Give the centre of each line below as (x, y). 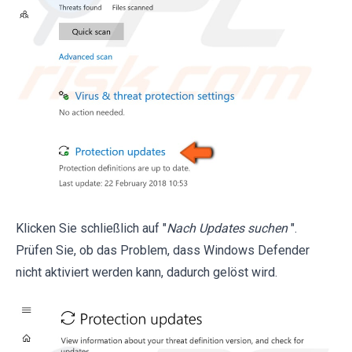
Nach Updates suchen (227, 228)
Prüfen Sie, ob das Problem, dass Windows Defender (163, 250)
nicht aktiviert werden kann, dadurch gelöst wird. (147, 272)
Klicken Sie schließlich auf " (91, 228)
